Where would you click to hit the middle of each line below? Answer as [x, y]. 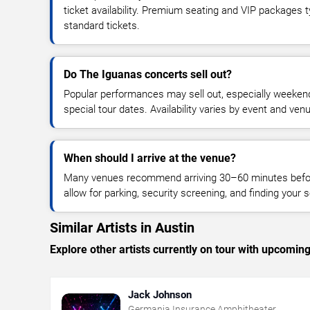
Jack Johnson [160, 294]
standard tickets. [102, 25]
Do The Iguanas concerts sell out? [148, 74]
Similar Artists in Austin [122, 227]
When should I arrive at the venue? [150, 158]
